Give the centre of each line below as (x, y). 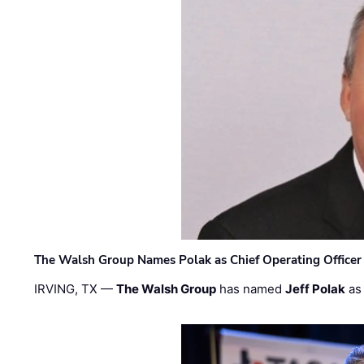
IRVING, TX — (76, 289)
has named (251, 289)
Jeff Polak (316, 289)
